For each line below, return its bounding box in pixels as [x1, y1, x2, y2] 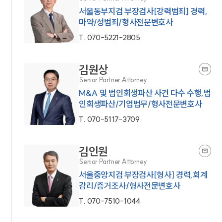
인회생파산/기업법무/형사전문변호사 [79, 99, 202, 110]
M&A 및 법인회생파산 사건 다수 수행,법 [79, 88, 211, 99]
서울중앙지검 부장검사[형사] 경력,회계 [79, 169, 208, 180]
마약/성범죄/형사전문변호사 [79, 17, 173, 28]
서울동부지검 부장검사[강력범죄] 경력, [79, 6, 208, 17]
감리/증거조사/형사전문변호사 [79, 180, 180, 191]
